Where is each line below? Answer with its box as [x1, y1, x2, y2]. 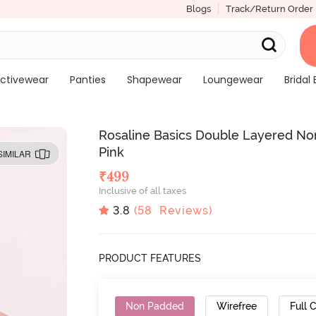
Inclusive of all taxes [99, 186, 187, 196]
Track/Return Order [225, 4, 313, 14]
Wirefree [217, 300, 257, 312]
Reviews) [152, 203, 213, 217]
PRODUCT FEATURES [99, 252, 202, 264]
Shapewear [126, 73, 182, 87]
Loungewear [202, 73, 263, 87]
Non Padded [126, 300, 185, 312]
